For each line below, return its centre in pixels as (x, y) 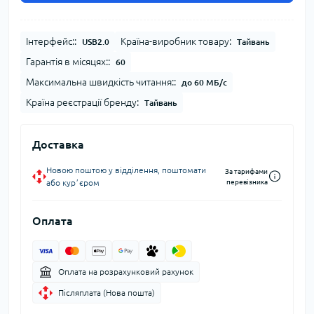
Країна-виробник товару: (176, 41)
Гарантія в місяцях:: (68, 61)
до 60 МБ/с (204, 82)
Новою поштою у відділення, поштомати (126, 170)
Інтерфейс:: (51, 41)
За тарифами (246, 171)
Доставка (58, 144)
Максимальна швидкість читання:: (101, 82)
